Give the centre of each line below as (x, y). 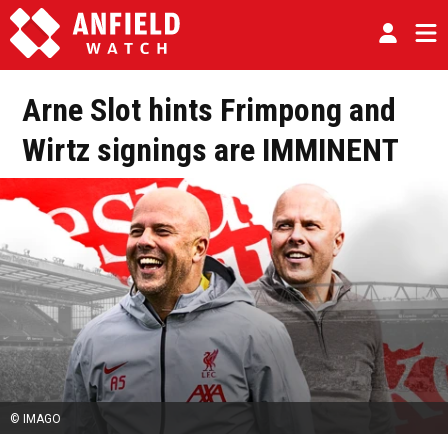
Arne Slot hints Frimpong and (209, 110)
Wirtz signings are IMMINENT (210, 150)
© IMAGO (35, 419)
